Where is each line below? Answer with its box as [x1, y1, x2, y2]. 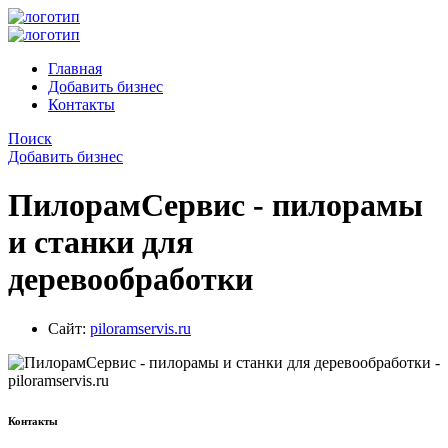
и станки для [8, 224, 193, 261]
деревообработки [8, 261, 253, 298]
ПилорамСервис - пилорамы [8, 187, 423, 224]
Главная [48, 60, 102, 77]
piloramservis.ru [90, 319, 191, 337]
